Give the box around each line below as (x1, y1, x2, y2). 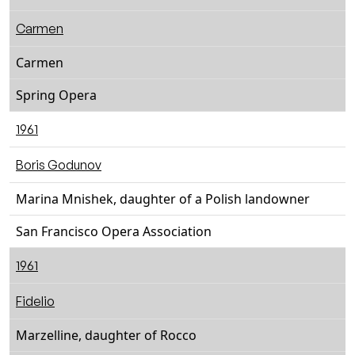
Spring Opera (16, 86, 97, 104)
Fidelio (16, 293, 55, 309)
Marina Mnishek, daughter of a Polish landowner (16, 190, 310, 208)
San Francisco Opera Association (16, 223, 212, 240)
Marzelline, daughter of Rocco (16, 326, 197, 344)
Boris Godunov (16, 157, 101, 173)
